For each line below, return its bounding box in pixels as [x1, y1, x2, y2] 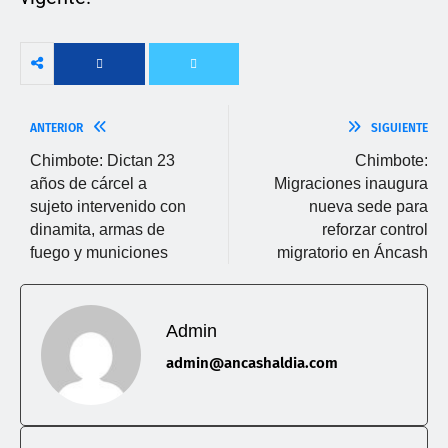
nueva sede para [309, 198, 428, 216]
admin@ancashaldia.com [166, 354, 338, 373]
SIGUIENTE [371, 121, 428, 136]
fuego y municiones [30, 244, 168, 262]
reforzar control [322, 221, 428, 239]
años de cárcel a [30, 175, 147, 193]
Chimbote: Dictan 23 [30, 152, 175, 170]
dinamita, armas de [30, 221, 165, 239]
